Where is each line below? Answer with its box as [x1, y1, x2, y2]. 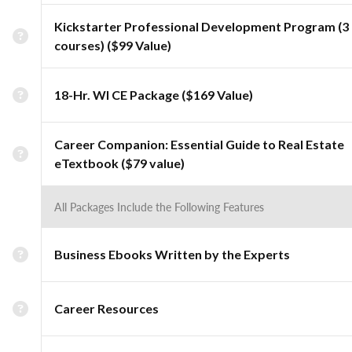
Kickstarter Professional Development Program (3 [54, 19, 349, 34]
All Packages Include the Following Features [54, 199, 264, 214]
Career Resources [54, 301, 159, 316]
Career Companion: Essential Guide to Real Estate [54, 137, 344, 152]
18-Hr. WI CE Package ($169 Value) [54, 87, 253, 102]
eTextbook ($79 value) [54, 156, 185, 170]
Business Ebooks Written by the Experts [54, 247, 290, 262]
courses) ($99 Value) [54, 38, 171, 53]
